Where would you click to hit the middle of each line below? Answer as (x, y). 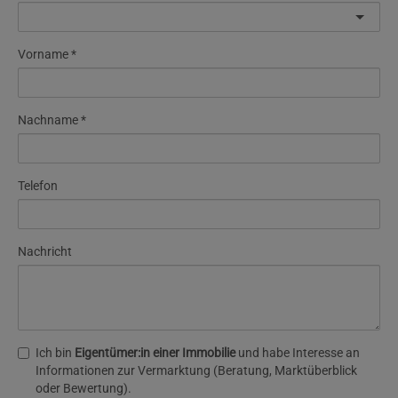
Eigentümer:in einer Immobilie (155, 353)
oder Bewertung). (84, 388)
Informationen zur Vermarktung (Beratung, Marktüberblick (196, 370)
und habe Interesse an (298, 353)
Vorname (43, 54)
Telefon (38, 186)
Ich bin (55, 353)
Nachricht (45, 251)
